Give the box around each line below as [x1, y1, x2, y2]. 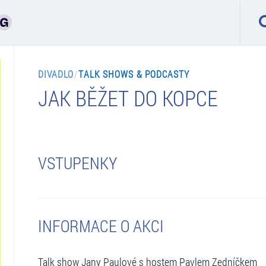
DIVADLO [37, 67, 74, 80]
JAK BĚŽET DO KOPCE [37, 83, 218, 112]
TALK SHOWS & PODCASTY [78, 67, 190, 80]
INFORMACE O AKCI [37, 214, 164, 237]
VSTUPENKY [37, 151, 117, 174]
